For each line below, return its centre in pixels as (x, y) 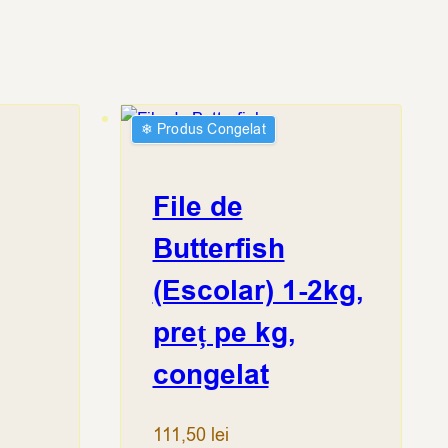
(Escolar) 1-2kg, (258, 292)
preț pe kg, (224, 334)
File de (197, 208)
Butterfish (218, 250)
